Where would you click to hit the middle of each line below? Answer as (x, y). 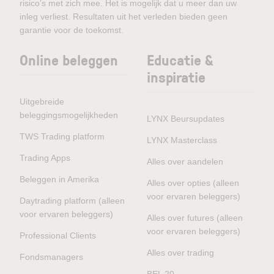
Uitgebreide (42, 101)
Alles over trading (180, 252)
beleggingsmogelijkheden (69, 115)
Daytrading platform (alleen (72, 200)
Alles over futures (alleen (195, 217)
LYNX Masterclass (182, 140)
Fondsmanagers (51, 257)
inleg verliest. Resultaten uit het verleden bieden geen (124, 16)
